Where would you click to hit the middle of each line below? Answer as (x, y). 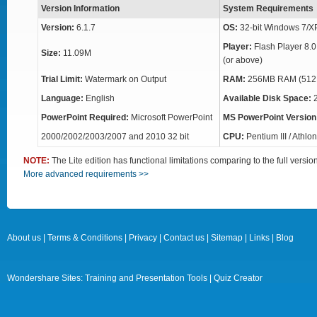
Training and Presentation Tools (146, 278)
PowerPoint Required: (86, 117)
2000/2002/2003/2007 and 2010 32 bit (115, 137)
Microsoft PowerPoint (172, 117)
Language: (62, 98)
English (99, 98)
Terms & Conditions (85, 238)
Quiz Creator (238, 278)
